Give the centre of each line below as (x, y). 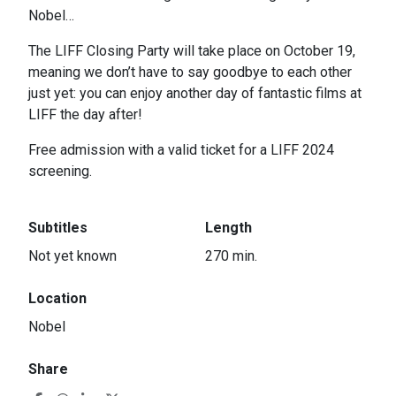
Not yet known (72, 255)
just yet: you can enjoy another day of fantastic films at (195, 93)
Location (57, 298)
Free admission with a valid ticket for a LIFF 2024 (181, 149)
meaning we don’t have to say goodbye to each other (190, 72)
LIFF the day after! (85, 114)
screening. (60, 171)
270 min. (231, 255)
